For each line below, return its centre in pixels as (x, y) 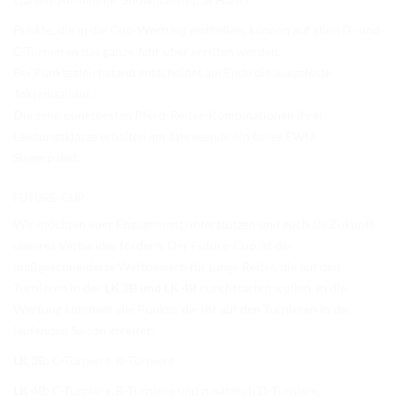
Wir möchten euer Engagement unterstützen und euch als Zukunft (194, 224)
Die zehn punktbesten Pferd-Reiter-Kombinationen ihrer (169, 115)
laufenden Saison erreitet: (84, 331)
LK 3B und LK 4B (151, 288)
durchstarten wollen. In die (272, 288)
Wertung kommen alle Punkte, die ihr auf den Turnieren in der (183, 309)
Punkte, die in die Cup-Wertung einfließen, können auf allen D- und (197, 30)
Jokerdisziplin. (53, 94)
